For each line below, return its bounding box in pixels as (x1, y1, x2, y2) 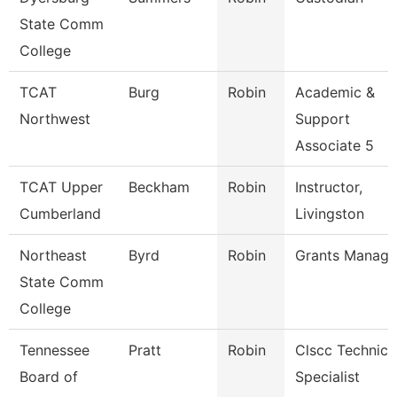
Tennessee (19, 341, 90, 359)
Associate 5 (295, 136, 374, 154)
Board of (19, 368, 78, 385)
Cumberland (19, 205, 101, 222)
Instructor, (295, 178, 362, 196)
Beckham (128, 178, 190, 196)
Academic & (295, 83, 375, 101)
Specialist (295, 368, 360, 385)
